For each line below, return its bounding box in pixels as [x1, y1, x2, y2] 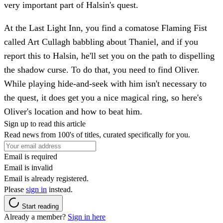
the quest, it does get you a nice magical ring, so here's [4, 92, 202, 103]
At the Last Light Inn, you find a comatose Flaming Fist [4, 22, 207, 33]
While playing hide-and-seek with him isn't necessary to [4, 78, 207, 89]
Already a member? [4, 212, 68, 221]
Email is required [4, 152, 57, 161]
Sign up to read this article [4, 119, 86, 128]
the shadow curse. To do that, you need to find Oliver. [4, 64, 200, 75]
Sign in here [68, 212, 106, 221]
